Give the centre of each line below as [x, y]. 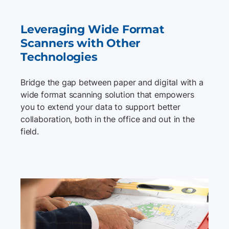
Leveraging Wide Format [93, 30]
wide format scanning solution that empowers [107, 95]
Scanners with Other [81, 43]
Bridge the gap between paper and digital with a [112, 83]
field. [30, 132]
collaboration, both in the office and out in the [108, 119]
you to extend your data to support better [100, 107]
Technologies [59, 57]
